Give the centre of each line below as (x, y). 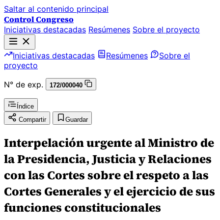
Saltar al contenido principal (56, 9)
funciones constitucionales (82, 207)
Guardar (77, 120)
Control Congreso (39, 19)
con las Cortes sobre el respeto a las (106, 175)
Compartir (32, 120)
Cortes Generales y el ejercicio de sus (110, 191)
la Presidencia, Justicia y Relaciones (108, 159)
